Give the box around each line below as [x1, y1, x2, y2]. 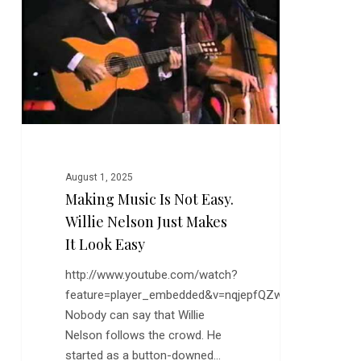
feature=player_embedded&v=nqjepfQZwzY [65, 288, 297, 303]
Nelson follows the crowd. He [65, 328, 222, 343]
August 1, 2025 [65, 172, 134, 184]
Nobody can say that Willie [65, 308, 205, 323]
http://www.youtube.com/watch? [65, 268, 239, 283]
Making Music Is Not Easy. [65, 189, 234, 210]
